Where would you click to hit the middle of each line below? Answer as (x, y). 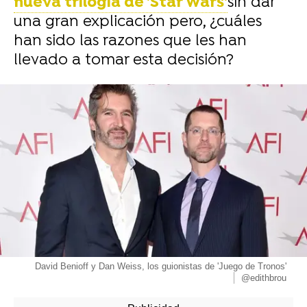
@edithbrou (264, 278)
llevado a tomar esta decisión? (124, 61)
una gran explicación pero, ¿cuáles (138, 22)
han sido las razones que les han (130, 41)
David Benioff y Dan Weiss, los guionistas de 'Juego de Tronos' (161, 266)
